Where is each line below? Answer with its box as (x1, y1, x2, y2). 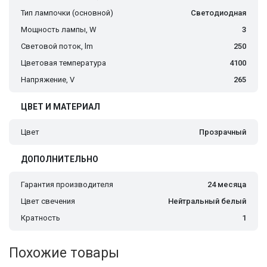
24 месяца (207, 180, 246, 190)
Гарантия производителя (21, 180, 113, 190)
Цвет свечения (21, 197, 75, 206)
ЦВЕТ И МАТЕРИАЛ (21, 102, 100, 112)
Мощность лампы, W (21, 25, 97, 35)
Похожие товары (9, 245, 119, 262)
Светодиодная (191, 8, 246, 18)
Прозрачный (199, 128, 246, 137)
